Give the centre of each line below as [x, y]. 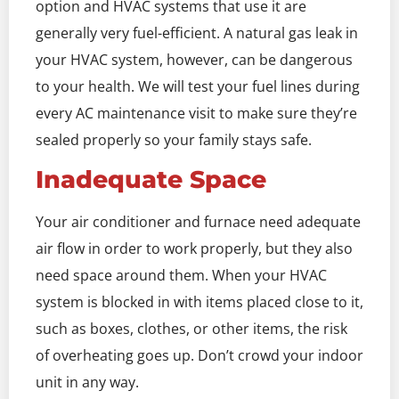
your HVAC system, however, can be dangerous [194, 60]
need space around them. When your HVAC [181, 276]
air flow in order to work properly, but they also [194, 249]
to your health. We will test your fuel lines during [198, 87]
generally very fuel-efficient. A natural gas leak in [197, 33]
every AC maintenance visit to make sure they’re [196, 114]
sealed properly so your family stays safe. [174, 140]
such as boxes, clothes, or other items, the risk [191, 329]
